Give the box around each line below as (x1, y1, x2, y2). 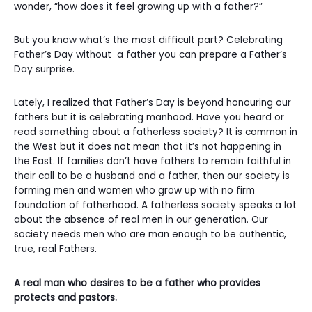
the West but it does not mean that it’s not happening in (14, 140, 281, 154)
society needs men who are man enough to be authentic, (14, 228, 286, 242)
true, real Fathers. (14, 242, 97, 256)
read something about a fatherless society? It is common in (14, 125, 297, 139)
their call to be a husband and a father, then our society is (14, 169, 290, 183)
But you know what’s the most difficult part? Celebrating (14, 33, 283, 47)
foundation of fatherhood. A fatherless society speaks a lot (14, 198, 297, 212)
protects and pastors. (14, 290, 120, 304)
